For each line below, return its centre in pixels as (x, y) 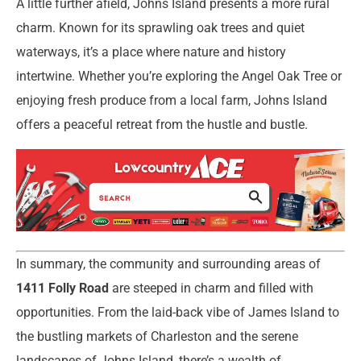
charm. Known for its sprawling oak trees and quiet (160, 28)
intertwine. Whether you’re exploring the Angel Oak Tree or (179, 77)
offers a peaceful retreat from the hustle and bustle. (162, 125)
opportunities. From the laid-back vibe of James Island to (178, 313)
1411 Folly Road (62, 288)
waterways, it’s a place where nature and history (151, 52)
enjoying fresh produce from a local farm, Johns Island (172, 101)
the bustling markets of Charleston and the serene (157, 337)
